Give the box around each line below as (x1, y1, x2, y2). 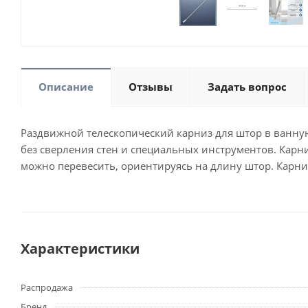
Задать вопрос (208, 80, 287, 93)
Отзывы (129, 80, 173, 93)
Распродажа (21, 281, 73, 294)
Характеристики (21, 239, 140, 258)
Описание (38, 80, 93, 93)
